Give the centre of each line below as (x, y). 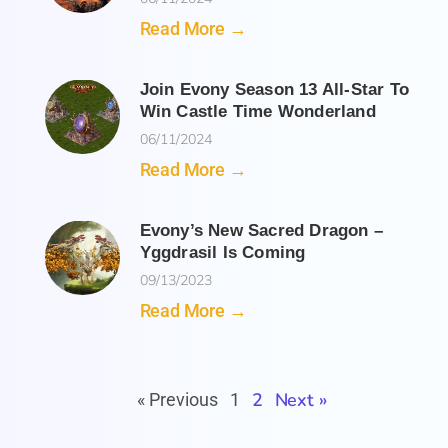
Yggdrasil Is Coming (222, 253)
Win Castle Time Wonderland (257, 112)
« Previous (177, 400)
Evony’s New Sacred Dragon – (261, 231)
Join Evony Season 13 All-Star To (274, 90)
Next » (300, 400)
